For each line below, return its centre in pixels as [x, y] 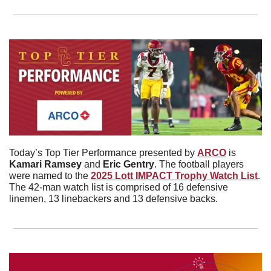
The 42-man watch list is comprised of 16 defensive [119, 188]
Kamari [25, 165]
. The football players [199, 165]
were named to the [50, 176]
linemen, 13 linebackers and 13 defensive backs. [115, 199]
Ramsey [63, 165]
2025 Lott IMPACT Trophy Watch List [174, 176]
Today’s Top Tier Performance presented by [103, 153]
